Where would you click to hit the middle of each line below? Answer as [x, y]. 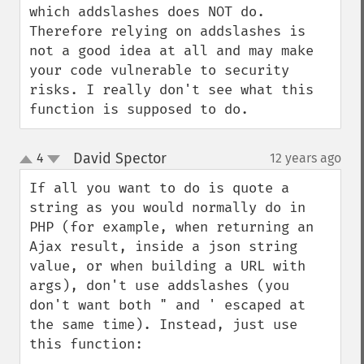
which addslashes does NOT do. [147, 12]
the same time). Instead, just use [163, 325]
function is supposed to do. [139, 109]
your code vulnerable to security [159, 70]
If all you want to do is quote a [159, 188]
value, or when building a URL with [167, 266]
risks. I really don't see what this [171, 90]
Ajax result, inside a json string [163, 247]
